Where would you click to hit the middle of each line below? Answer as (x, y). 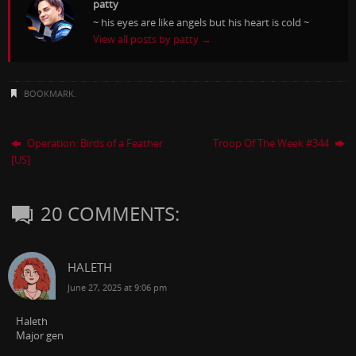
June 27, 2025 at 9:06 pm (117, 288)
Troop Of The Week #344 (272, 144)
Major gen (40, 336)
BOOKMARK (48, 94)
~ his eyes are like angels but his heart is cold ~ (201, 22)
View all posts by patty (147, 39)
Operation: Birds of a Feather (94, 144)
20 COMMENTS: (110, 214)
